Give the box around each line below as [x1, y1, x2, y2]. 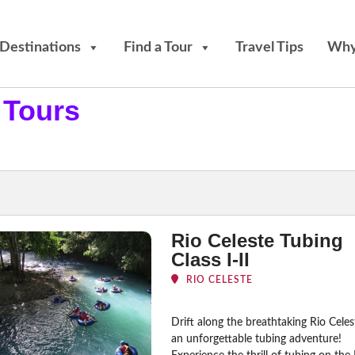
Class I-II [170, 248, 250, 270]
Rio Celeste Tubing [170, 229, 343, 251]
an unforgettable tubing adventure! [170, 333, 342, 345]
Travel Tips [235, 40, 303, 55]
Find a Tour [124, 40, 193, 55]
